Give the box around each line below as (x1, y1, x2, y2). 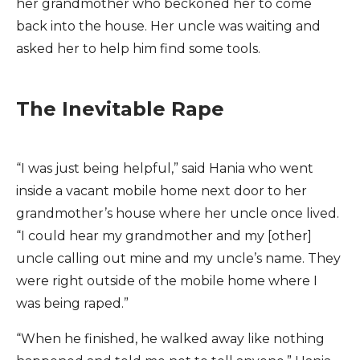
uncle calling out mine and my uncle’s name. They (16, 251, 341, 266)
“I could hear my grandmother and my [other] (16, 228, 312, 243)
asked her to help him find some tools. (16, 41, 260, 56)
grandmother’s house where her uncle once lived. (16, 206, 339, 221)
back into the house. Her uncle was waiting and (16, 18, 321, 34)
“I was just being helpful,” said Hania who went (16, 161, 313, 176)
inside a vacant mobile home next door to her (16, 183, 307, 198)
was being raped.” (16, 296, 129, 311)
